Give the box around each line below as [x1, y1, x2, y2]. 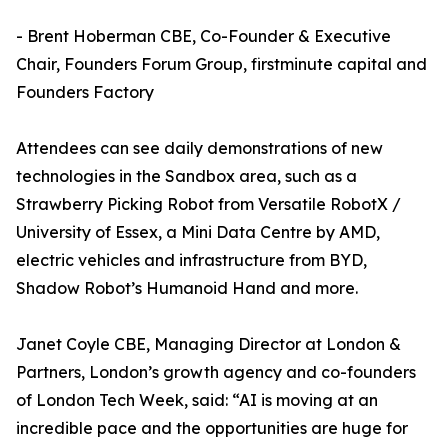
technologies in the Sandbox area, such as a [16, 166, 357, 187]
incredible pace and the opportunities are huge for [16, 418, 408, 439]
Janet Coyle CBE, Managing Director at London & [16, 334, 401, 355]
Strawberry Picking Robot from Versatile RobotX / [16, 194, 401, 215]
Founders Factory [16, 82, 154, 103]
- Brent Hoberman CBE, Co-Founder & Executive [16, 26, 391, 47]
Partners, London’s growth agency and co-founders [16, 362, 416, 383]
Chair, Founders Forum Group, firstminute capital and [16, 54, 427, 75]
